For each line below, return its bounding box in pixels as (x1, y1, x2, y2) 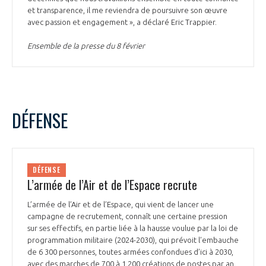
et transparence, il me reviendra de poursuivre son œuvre (27, 5, 227, 14)
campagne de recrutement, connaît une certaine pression (27, 212, 227, 221)
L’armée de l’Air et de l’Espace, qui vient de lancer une (27, 200, 214, 209)
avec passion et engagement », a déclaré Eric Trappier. (27, 17, 218, 26)
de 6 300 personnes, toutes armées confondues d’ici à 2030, (27, 248, 233, 256)
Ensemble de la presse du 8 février (27, 41, 145, 50)
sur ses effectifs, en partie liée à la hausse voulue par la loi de (27, 224, 238, 233)
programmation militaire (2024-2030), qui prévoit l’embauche (27, 236, 239, 245)
